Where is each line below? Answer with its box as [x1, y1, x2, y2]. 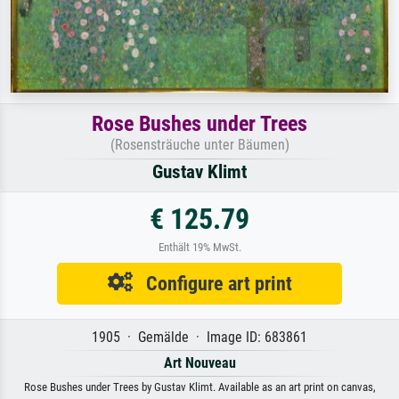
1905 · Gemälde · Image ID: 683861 [92, 328, 307, 346]
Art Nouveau [163, 354, 236, 371]
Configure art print [132, 271, 292, 295]
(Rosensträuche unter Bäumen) [110, 135, 289, 153]
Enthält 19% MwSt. [158, 240, 241, 254]
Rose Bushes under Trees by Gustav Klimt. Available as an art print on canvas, [23, 379, 376, 394]
